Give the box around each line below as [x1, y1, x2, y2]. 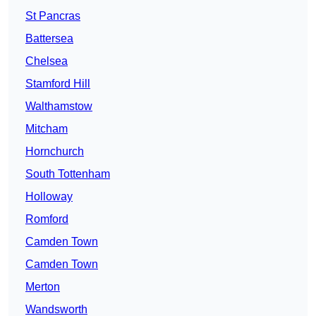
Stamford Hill [25, 78, 90, 90]
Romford [25, 213, 68, 226]
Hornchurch [25, 145, 84, 158]
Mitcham [25, 123, 68, 135]
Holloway [25, 190, 73, 203]
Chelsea [25, 55, 68, 68]
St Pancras [25, 10, 80, 23]
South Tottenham [25, 168, 110, 181]
